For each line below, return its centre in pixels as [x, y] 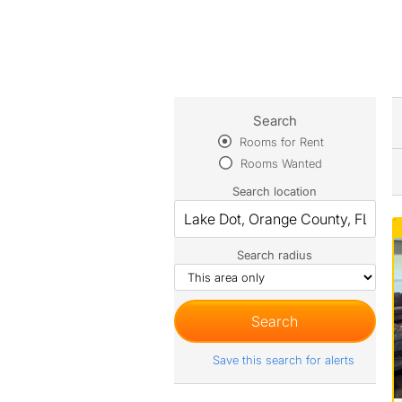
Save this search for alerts [283, 360]
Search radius [275, 255]
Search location [275, 191]
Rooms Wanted [280, 163]
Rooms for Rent [280, 142]
